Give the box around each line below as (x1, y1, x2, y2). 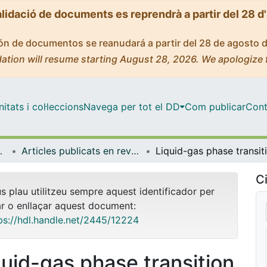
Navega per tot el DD (83, 100, 180, 113)
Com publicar (184, 100, 246, 113)
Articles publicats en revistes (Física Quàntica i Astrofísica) (131, 144, 139, 157)
